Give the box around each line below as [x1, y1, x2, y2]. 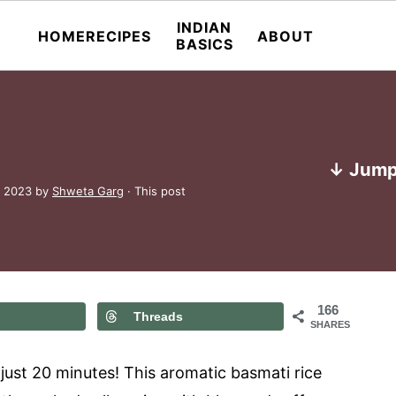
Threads [133, 309, 184, 324]
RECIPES [86, 27, 152, 45]
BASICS [175, 35, 233, 53]
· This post [124, 184, 186, 198]
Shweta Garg [52, 184, 124, 198]
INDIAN [177, 19, 232, 36]
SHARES [310, 319, 350, 330]
